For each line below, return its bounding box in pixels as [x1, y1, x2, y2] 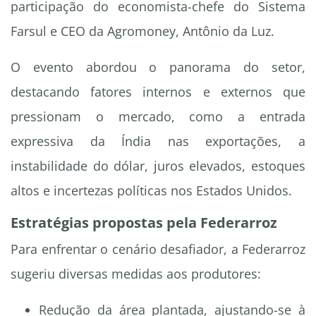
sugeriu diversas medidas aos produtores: [11, 265, 261, 283]
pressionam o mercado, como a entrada [11, 108, 305, 126]
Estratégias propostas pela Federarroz [11, 213, 277, 233]
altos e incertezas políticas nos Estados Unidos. [11, 182, 292, 200]
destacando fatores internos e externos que [11, 83, 305, 101]
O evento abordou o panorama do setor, [11, 59, 305, 76]
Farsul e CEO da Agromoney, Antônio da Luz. [11, 23, 274, 40]
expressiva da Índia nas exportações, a [11, 133, 305, 150]
